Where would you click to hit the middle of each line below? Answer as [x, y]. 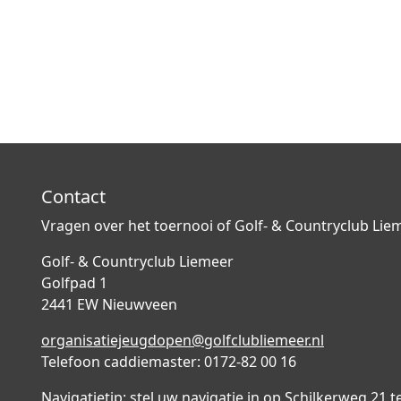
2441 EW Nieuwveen [109, 304]
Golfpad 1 [74, 283]
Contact [73, 196]
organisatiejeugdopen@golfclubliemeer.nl [183, 340]
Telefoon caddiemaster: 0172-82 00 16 [169, 362]
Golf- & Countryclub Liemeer [137, 261]
